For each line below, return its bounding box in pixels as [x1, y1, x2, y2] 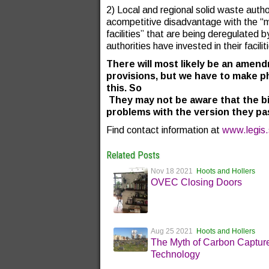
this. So [106, 83, 142, 93]
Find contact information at [106, 125, 222, 135]
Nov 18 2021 [151, 167, 197, 175]
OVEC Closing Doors [151, 177, 243, 187]
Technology [151, 249, 201, 260]
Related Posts [106, 150, 160, 161]
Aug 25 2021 [151, 227, 197, 236]
